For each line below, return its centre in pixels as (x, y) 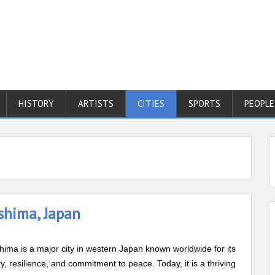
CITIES (151, 103)
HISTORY (36, 103)
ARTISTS (96, 103)
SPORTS (204, 103)
